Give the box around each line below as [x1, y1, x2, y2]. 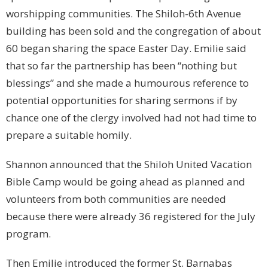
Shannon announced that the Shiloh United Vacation [6, 157, 252, 172]
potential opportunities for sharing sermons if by [6, 93, 237, 108]
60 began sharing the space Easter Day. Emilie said [6, 41, 246, 56]
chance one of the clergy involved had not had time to [6, 111, 257, 125]
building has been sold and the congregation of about [6, 24, 261, 38]
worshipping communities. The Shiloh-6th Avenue [6, 7, 241, 21]
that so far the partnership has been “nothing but [6, 59, 237, 73]
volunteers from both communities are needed [6, 192, 226, 206]
